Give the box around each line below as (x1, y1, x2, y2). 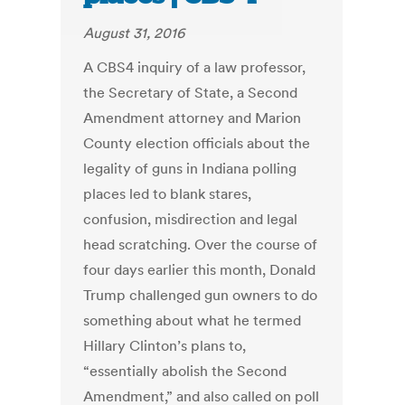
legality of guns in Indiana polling (83, 159, 297, 178)
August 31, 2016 (83, 24, 185, 42)
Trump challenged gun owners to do (83, 286, 318, 305)
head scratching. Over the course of (83, 235, 318, 254)
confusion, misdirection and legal (83, 210, 298, 229)
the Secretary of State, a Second (83, 83, 298, 102)
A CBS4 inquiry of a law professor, (83, 58, 306, 77)
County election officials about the (83, 134, 311, 153)
